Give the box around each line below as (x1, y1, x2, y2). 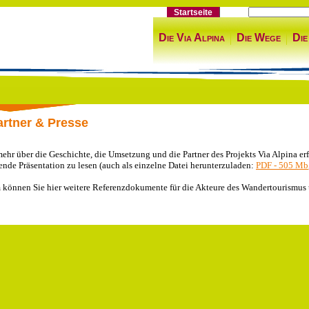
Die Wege (237, 32, 281, 43)
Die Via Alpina (159, 32, 225, 43)
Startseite (174, 8, 212, 17)
